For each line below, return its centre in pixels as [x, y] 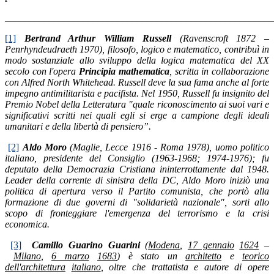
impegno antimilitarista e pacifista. [73, 94]
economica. [27, 224]
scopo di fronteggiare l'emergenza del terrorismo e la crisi [137, 213]
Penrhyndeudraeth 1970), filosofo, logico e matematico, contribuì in [137, 50]
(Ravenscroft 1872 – [220, 39]
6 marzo [70, 256]
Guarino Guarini [104, 245]
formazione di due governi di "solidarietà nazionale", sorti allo [137, 202]
